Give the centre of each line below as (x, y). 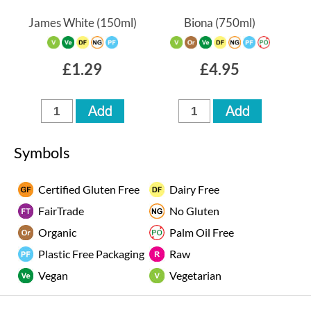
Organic (57, 232)
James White (61, 23)
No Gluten (194, 210)
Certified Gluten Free (89, 189)
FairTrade (61, 210)
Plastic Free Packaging (91, 253)
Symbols (42, 153)
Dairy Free (194, 189)
